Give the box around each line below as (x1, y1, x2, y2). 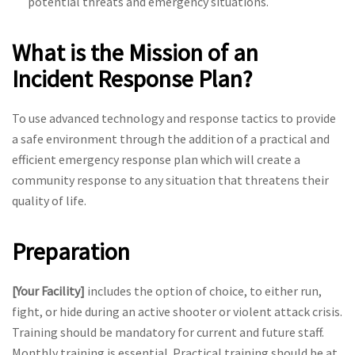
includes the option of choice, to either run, (87, 282, 322, 299)
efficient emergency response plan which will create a (12, 151, 300, 167)
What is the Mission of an (12, 36, 258, 67)
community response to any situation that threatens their (12, 171, 329, 188)
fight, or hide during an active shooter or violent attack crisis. (12, 303, 342, 319)
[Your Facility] (12, 282, 85, 299)
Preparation (12, 235, 135, 266)
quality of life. (12, 192, 86, 208)
